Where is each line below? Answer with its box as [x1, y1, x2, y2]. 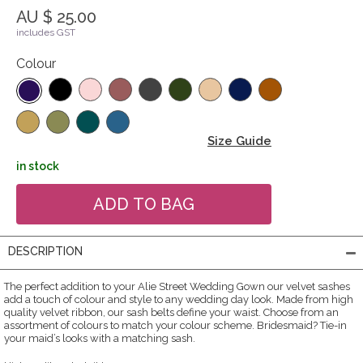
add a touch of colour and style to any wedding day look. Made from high [4, 293, 353, 305]
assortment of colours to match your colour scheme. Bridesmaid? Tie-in [4, 318, 347, 331]
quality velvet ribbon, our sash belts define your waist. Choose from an [4, 305, 339, 318]
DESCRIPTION [8, 244, 83, 258]
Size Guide [207, 133, 271, 148]
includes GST [16, 26, 75, 38]
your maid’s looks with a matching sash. [4, 331, 195, 344]
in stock [16, 159, 59, 173]
